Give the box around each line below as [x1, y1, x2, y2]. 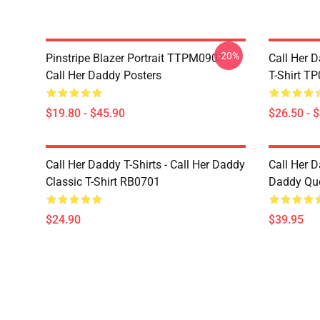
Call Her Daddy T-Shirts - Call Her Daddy [46, 158, 245, 171]
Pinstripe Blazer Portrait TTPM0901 [46, 51, 224, 65]
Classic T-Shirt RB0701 [46, 175, 160, 189]
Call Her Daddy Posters [46, 69, 161, 82]
